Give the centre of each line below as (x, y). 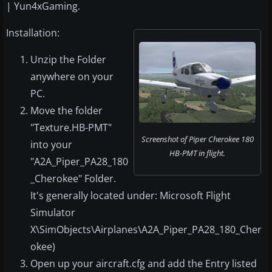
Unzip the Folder (68, 60)
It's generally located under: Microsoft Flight (131, 196)
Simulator (53, 213)
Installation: (33, 33)
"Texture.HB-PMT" (71, 128)
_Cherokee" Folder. (73, 179)
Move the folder (66, 111)
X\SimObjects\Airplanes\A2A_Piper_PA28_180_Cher (146, 230)
